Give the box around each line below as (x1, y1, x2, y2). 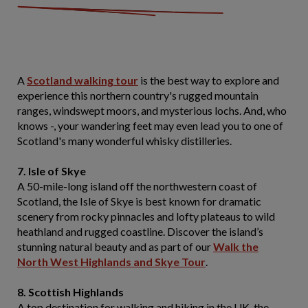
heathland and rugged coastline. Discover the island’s (17, 225, 263, 238)
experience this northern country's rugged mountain (17, 89, 258, 102)
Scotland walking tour (27, 74, 138, 87)
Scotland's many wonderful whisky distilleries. (17, 134, 232, 147)
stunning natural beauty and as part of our (17, 240, 213, 253)
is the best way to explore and (138, 74, 279, 87)
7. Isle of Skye (17, 164, 86, 177)
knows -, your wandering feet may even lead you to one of (17, 119, 283, 132)
